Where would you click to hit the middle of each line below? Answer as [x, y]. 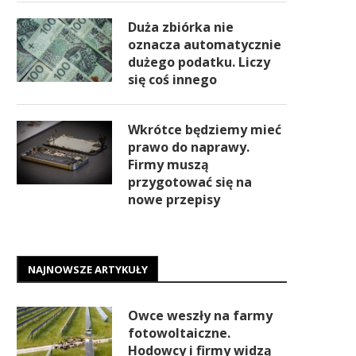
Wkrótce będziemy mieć [205, 130]
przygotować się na [190, 182]
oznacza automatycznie [205, 44]
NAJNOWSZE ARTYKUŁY [88, 269]
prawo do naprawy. [189, 147]
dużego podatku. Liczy [199, 62]
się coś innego [172, 79]
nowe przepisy [174, 199]
